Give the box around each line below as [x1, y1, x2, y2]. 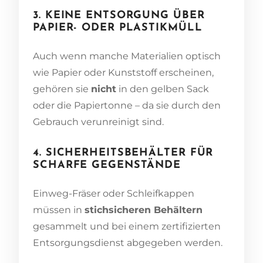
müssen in [33, 204, 85, 215]
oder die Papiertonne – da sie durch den [33, 99, 221, 111]
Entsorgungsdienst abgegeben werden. [33, 237, 222, 248]
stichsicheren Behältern [85, 204, 203, 215]
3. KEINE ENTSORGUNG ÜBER [33, 9, 205, 21]
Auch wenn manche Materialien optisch [33, 50, 221, 62]
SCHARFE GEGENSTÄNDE [33, 159, 181, 171]
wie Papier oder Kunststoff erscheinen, [33, 66, 214, 78]
